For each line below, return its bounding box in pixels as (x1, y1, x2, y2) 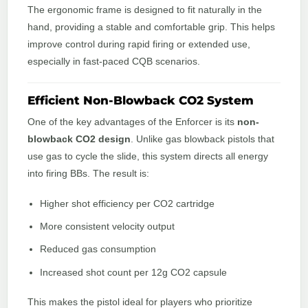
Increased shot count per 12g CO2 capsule (40, 266, 228, 278)
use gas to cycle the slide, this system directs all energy (27, 151, 268, 162)
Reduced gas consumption (40, 243, 157, 255)
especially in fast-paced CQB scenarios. (27, 55, 200, 67)
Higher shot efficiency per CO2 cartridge (40, 197, 215, 209)
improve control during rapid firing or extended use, (27, 38, 250, 49)
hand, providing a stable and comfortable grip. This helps (27, 21, 275, 32)
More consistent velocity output (40, 221, 175, 232)
